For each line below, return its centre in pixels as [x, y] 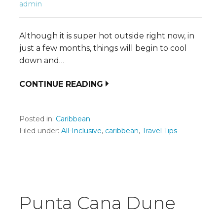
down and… [42, 60]
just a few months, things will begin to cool [103, 48]
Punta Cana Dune [97, 203]
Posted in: [37, 119]
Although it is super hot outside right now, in [107, 36]
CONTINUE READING [61, 84]
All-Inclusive [81, 130]
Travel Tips [160, 130]
